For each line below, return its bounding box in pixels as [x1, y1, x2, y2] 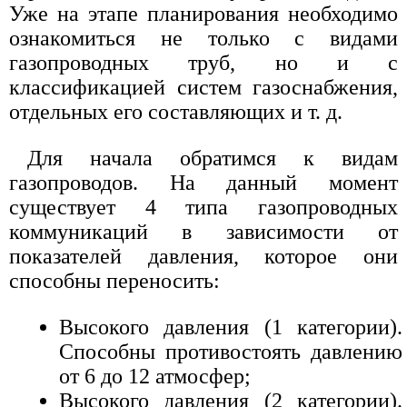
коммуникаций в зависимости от [9, 220, 398, 244]
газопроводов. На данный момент [9, 171, 398, 195]
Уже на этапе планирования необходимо [9, 2, 398, 26]
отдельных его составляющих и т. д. [9, 100, 342, 124]
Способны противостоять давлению [59, 340, 402, 364]
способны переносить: [9, 269, 220, 293]
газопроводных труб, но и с [9, 51, 398, 75]
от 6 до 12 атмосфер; [59, 364, 251, 389]
